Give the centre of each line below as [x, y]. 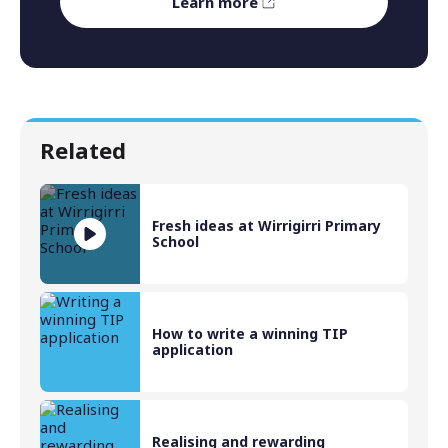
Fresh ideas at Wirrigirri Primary [266, 226]
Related [83, 150]
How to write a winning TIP [250, 334]
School [175, 242]
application [192, 350]
